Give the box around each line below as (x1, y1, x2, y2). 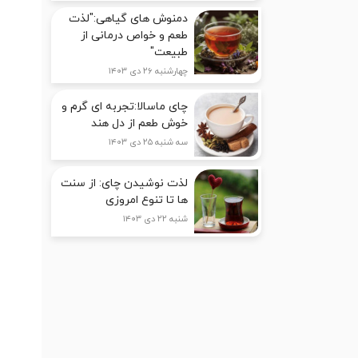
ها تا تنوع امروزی (105, 193, 189, 209)
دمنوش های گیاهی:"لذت (69, 11, 189, 27)
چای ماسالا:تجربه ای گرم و (62, 99, 189, 115)
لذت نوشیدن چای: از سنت (61, 176, 189, 192)
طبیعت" (150, 45, 189, 61)
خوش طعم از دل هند (91, 116, 189, 132)
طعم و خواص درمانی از (81, 28, 189, 44)
